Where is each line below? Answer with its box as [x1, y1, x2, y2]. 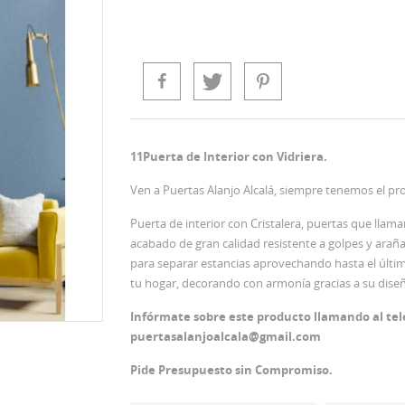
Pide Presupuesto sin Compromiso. [130, 361, 333, 378]
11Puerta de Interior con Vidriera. [130, 147, 327, 165]
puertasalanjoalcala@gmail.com [130, 327, 321, 344]
